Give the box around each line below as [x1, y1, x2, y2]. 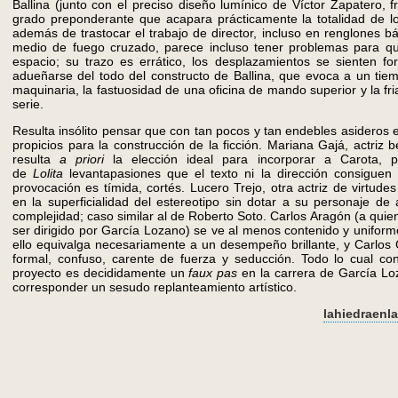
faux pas [188, 266, 243, 280]
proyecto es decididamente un [12, 266, 189, 280]
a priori [60, 152, 114, 166]
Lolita [33, 166, 64, 180]
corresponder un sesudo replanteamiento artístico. [12, 280, 297, 294]
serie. [12, 97, 44, 111]
